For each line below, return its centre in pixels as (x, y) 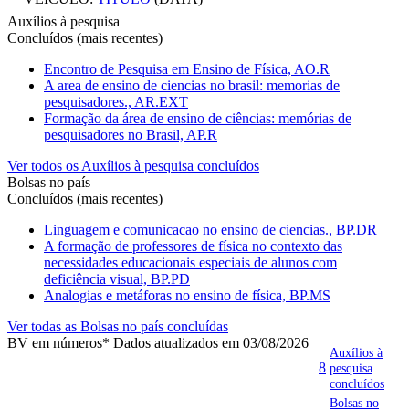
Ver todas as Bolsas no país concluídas (118, 326)
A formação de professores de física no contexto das (193, 246)
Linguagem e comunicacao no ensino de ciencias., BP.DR (210, 229)
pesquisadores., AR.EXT (116, 101)
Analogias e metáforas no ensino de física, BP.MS (187, 295)
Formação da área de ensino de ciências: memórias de (198, 118)
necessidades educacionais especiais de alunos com (190, 262)
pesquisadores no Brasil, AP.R (131, 134)
